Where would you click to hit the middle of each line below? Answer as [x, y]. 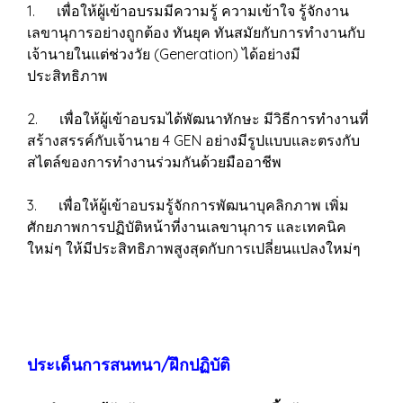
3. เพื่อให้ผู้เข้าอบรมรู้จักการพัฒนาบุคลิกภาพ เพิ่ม [188, 205]
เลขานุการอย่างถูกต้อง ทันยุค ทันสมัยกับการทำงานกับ [196, 32]
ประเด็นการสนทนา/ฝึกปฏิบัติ [129, 365]
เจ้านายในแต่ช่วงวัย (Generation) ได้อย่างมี [164, 54]
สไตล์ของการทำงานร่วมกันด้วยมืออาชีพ [154, 162]
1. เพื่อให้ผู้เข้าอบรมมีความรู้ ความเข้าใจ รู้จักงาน [188, 11]
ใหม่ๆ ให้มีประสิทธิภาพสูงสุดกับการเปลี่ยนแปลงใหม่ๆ [194, 248]
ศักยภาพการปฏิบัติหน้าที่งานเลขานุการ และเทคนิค [187, 227]
